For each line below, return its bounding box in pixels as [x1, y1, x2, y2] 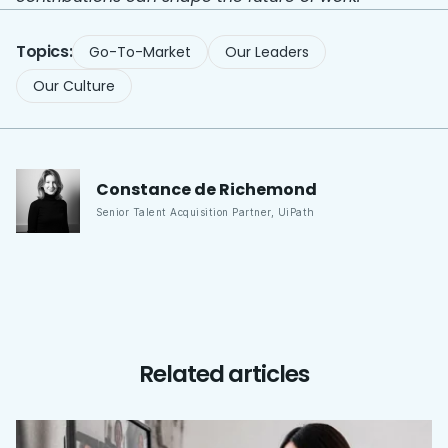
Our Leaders [225, 42, 310, 63]
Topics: [16, 40, 73, 64]
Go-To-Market [89, 42, 192, 63]
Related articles [138, 358, 310, 391]
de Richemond [194, 177, 317, 201]
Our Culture [33, 76, 115, 97]
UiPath [277, 205, 315, 218]
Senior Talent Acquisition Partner [96, 205, 271, 218]
